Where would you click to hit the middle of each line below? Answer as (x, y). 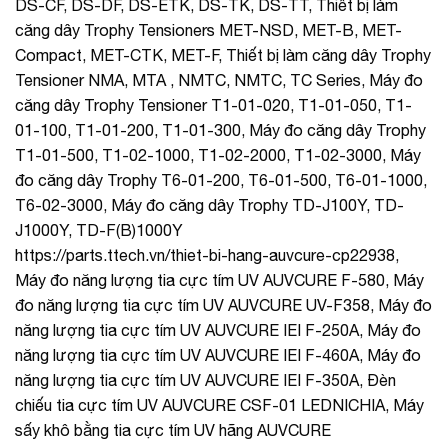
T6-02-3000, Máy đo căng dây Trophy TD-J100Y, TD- (209, 204)
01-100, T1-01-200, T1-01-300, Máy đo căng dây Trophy (220, 129)
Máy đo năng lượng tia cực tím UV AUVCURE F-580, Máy (219, 279)
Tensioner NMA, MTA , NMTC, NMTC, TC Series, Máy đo (219, 79)
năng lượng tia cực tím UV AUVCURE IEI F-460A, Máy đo (218, 354)
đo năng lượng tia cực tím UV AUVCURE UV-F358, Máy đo (223, 304)
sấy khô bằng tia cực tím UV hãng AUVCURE (173, 429)
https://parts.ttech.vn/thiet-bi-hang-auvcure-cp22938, (207, 254)
